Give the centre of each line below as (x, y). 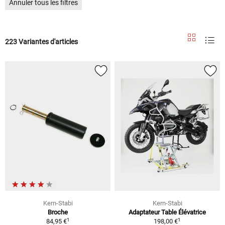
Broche (58, 212)
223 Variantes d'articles (41, 41)
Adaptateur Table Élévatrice (167, 212)
